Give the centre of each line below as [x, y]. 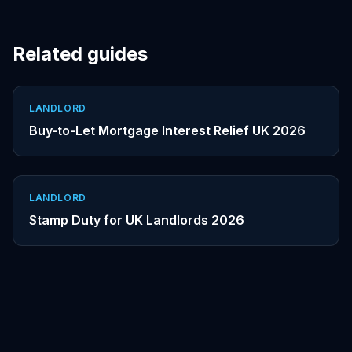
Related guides [80, 54]
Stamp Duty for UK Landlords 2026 [137, 220]
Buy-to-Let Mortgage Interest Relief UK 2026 [167, 130]
